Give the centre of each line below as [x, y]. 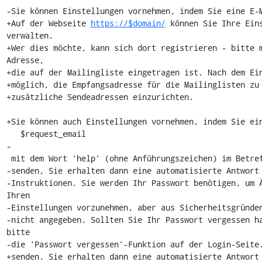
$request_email [13, 134]
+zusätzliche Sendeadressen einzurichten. [100, 97]
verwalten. [30, 35]
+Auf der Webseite [48, 23]
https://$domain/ [128, 23]
